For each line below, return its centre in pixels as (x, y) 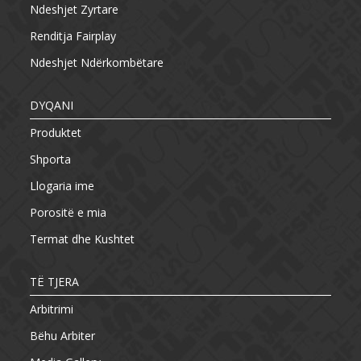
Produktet (56, 133)
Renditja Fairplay (73, 36)
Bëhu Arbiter (63, 336)
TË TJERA (55, 282)
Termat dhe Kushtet (83, 239)
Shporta (51, 159)
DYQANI (52, 105)
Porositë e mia (68, 212)
